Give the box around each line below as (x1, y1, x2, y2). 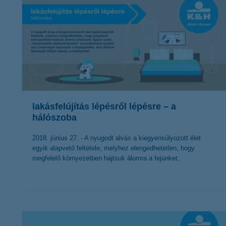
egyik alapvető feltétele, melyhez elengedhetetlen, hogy (32, 144, 195, 152)
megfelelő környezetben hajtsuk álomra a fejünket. (32, 154, 180, 162)
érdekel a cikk (90, 203, 143, 215)
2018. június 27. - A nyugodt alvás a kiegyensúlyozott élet (32, 134, 201, 142)
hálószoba (32, 112, 77, 123)
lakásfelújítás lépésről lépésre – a (32, 101, 176, 111)
